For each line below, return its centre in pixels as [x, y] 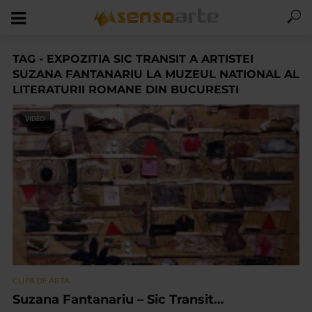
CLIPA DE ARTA [41, 281]
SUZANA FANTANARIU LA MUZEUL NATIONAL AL [156, 74]
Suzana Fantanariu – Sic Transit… [118, 300]
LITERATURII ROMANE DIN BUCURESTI [126, 89]
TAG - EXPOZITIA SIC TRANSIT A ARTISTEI [133, 59]
